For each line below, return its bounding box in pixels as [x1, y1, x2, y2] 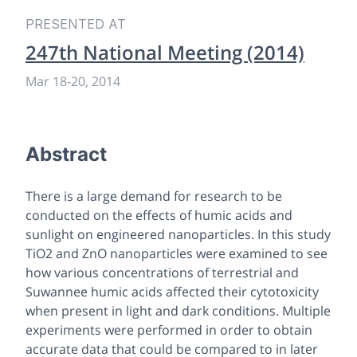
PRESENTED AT [25, 15, 126, 32]
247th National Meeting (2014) [25, 38, 304, 65]
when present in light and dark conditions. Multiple [25, 301, 331, 320]
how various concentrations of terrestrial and [25, 263, 299, 281]
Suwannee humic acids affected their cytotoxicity [25, 282, 319, 300]
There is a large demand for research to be [25, 186, 282, 205]
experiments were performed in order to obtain [25, 320, 312, 339]
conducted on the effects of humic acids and [25, 206, 292, 224]
